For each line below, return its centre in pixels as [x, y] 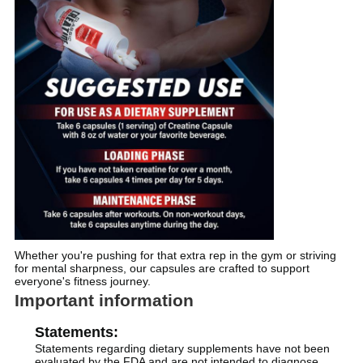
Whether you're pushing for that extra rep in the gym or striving [175, 256]
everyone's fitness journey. [82, 282]
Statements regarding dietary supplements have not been [182, 348]
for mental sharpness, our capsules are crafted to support [162, 269]
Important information [104, 301]
